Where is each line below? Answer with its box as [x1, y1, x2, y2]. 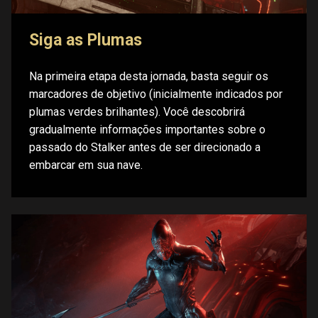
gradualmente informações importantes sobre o [29, 123, 265, 137]
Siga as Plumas [29, 30, 142, 50]
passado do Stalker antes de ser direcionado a [29, 141, 261, 155]
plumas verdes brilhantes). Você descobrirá [29, 105, 245, 119]
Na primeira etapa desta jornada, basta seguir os [29, 70, 268, 84]
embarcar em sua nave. [29, 158, 143, 172]
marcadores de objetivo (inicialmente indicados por [29, 87, 283, 102]
